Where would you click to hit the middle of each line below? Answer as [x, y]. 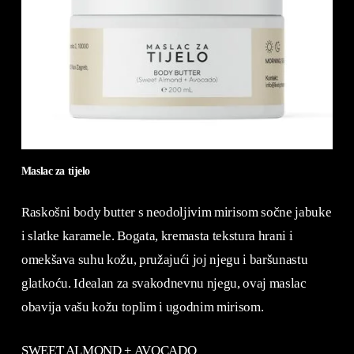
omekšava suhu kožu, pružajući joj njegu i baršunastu [164, 259]
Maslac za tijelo [56, 171]
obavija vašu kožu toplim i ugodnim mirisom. [142, 307]
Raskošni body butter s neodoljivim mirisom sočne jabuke [176, 212]
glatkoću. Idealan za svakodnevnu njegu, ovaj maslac [164, 283]
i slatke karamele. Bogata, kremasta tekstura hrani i [157, 235]
